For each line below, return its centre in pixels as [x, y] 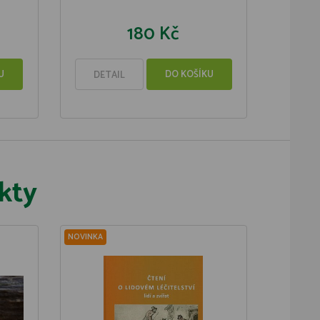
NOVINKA [85, 237]
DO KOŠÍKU [189, 75]
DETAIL [109, 75]
